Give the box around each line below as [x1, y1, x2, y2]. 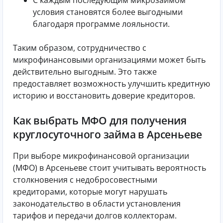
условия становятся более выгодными [33, 6, 183, 18]
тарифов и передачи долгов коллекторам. [13, 210, 177, 221]
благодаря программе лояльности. [33, 18, 170, 30]
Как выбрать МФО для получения [13, 113, 187, 128]
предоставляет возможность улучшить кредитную [13, 78, 210, 90]
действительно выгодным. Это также [13, 66, 157, 78]
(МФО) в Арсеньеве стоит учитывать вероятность [13, 162, 206, 173]
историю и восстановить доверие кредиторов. [13, 90, 195, 102]
